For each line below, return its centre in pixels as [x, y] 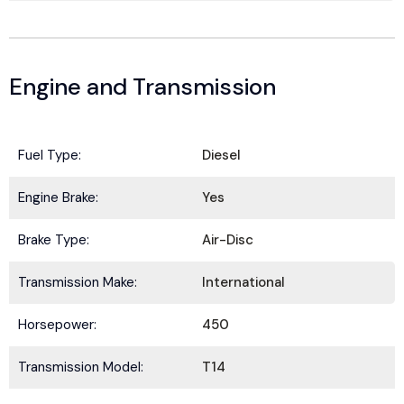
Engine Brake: [58, 197]
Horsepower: [57, 325]
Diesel [221, 155]
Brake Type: [54, 240]
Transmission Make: [78, 282]
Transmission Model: [81, 367]
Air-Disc [228, 240]
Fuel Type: [50, 155]
